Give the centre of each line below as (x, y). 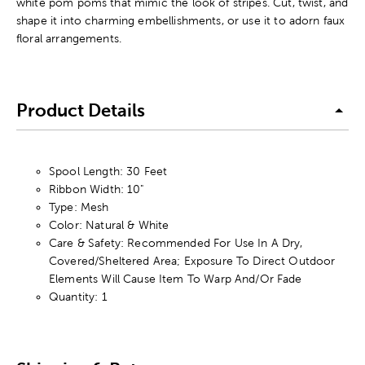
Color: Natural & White (109, 225)
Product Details (81, 110)
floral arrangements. (69, 39)
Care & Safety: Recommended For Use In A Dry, (176, 243)
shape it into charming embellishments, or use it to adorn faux (181, 21)
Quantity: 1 (78, 297)
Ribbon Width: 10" (97, 189)
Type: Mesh (79, 207)
